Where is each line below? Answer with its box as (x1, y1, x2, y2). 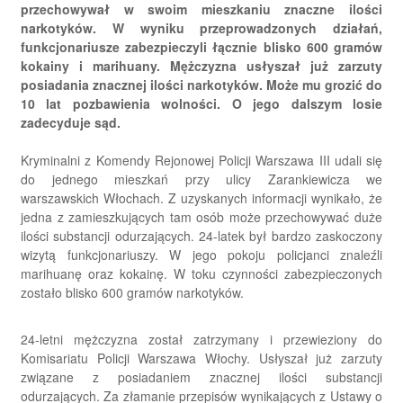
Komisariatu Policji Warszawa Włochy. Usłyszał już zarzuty (21, 348, 382, 367)
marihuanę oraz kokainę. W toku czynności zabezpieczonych (21, 264, 382, 282)
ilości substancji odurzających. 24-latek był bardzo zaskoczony (21, 226, 382, 245)
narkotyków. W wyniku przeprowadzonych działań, (21, 18, 382, 37)
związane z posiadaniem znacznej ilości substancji (21, 367, 382, 386)
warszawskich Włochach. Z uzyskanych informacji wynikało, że (21, 188, 382, 207)
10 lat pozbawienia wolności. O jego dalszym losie (21, 94, 382, 112)
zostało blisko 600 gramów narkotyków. (21, 282, 244, 301)
